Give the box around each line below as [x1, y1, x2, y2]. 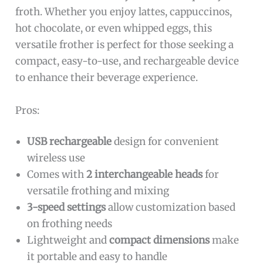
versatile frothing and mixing [27, 184, 170, 198]
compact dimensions [109, 234, 210, 247]
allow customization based [106, 201, 236, 214]
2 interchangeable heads [86, 168, 203, 181]
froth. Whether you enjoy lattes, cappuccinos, [15, 5, 232, 19]
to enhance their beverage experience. [15, 71, 198, 85]
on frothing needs [27, 217, 113, 231]
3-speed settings [27, 201, 106, 214]
